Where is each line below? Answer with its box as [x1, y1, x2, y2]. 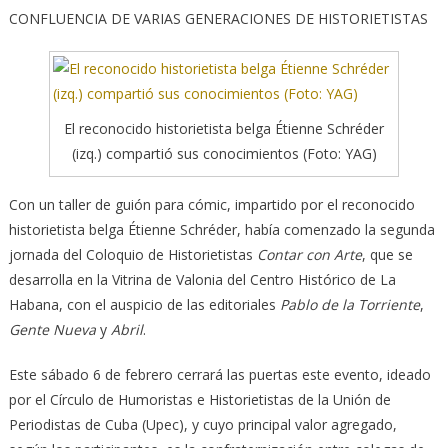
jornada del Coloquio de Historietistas [8, 245, 257, 265]
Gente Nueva [8, 320, 96, 340]
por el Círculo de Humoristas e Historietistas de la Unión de [8, 390, 391, 410]
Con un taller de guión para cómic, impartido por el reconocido [8, 195, 415, 215]
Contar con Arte [256, 245, 362, 265]
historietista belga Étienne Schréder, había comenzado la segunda [8, 220, 435, 240]
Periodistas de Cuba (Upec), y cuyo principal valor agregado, [8, 415, 397, 435]
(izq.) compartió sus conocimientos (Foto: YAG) [71, 144, 377, 164]
